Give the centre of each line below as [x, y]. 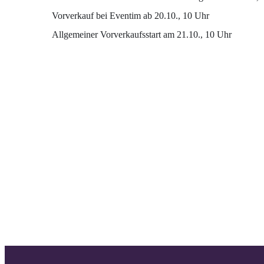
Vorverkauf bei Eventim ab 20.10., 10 [123, 15]
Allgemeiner [75, 34]
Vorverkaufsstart [131, 34]
